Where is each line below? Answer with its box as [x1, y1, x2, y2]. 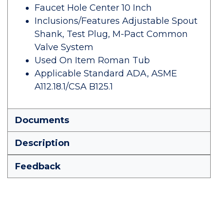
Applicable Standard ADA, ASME [35, 68, 177, 79]
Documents [15, 115, 69, 126]
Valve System [35, 42, 93, 53]
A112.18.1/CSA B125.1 [35, 81, 113, 92]
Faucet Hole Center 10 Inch [35, 2, 152, 13]
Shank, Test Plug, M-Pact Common [35, 29, 188, 39]
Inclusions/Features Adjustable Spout [35, 16, 198, 26]
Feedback [15, 161, 61, 172]
